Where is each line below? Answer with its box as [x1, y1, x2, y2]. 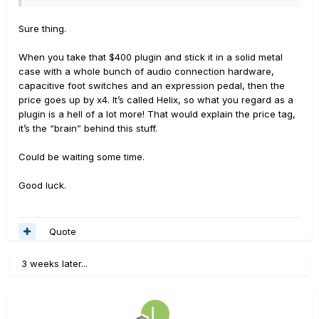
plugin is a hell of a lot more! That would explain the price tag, [19, 108, 296, 120]
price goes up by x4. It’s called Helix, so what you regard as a [19, 94, 293, 105]
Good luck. [19, 179, 66, 191]
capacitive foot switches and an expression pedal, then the [19, 80, 285, 91]
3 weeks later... [21, 258, 88, 269]
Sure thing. [19, 23, 66, 34]
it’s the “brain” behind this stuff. [19, 122, 157, 134]
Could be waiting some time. [19, 151, 145, 162]
